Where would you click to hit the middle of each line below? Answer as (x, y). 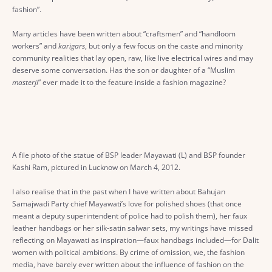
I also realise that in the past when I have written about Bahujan (119, 191)
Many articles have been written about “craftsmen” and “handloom (124, 33)
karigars (72, 46)
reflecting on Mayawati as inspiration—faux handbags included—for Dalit (135, 240)
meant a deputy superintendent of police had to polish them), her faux (130, 216)
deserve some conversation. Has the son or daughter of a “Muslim (124, 70)
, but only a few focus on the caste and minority (164, 46)
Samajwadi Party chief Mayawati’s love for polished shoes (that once (127, 203)
